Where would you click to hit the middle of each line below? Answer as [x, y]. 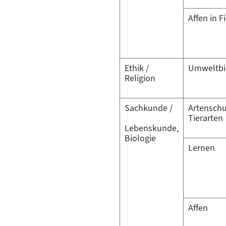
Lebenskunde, [152, 128]
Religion [140, 78]
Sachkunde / [149, 108]
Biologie [140, 138]
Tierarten [206, 118]
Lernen [202, 148]
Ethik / [137, 68]
